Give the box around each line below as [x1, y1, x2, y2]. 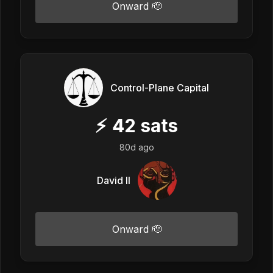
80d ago [119, 141, 154, 152]
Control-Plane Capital [110, 81, 209, 94]
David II [96, 174, 130, 186]
